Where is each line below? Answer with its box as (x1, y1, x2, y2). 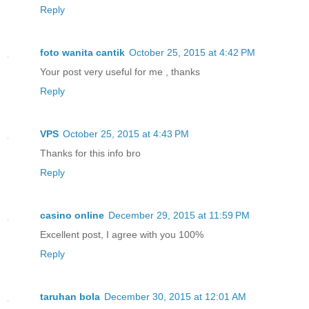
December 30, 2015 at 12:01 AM (104, 291, 246, 303)
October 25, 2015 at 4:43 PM (63, 128, 189, 140)
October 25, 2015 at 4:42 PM (129, 47, 255, 59)
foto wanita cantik (40, 47, 125, 59)
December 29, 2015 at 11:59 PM (108, 210, 250, 221)
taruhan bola (40, 291, 100, 303)
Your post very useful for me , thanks (40, 66, 200, 78)
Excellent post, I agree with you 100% (40, 229, 203, 241)
